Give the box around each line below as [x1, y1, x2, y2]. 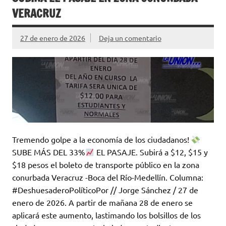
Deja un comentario [98, 33, 161, 42]
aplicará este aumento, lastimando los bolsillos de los [12, 210, 201, 220]
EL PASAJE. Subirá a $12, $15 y [94, 147, 208, 157]
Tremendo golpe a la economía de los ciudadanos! [12, 134, 191, 145]
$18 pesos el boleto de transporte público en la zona [12, 159, 199, 170]
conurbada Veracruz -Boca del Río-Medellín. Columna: [12, 172, 203, 183]
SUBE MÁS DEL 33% [12, 147, 85, 157]
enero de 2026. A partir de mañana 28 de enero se [12, 197, 193, 208]
